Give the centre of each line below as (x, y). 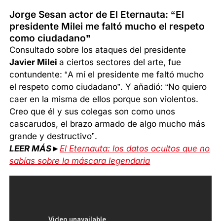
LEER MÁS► (35, 149)
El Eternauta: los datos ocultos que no (135, 149)
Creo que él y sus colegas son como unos (92, 112)
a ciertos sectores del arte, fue (120, 62)
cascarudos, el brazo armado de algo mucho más (108, 124)
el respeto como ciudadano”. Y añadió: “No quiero (108, 87)
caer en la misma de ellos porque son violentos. (104, 99)
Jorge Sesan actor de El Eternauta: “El (97, 15)
